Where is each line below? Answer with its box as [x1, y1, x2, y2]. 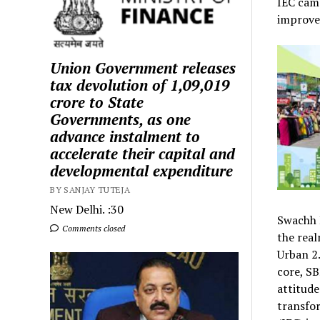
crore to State [50, 91, 144, 112]
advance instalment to [50, 126, 201, 146]
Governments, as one [50, 109, 191, 129]
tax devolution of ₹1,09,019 [50, 74, 231, 95]
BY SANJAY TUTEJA [50, 184, 131, 195]
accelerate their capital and [50, 143, 236, 164]
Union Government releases [50, 57, 236, 78]
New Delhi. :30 [50, 201, 124, 217]
